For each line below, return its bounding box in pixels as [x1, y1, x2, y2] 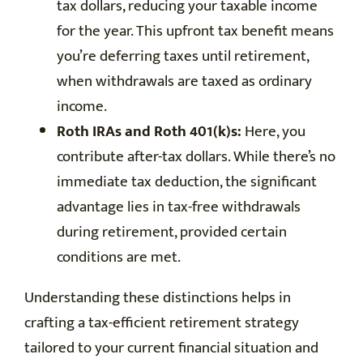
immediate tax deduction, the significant [57, 169, 317, 195]
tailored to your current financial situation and [24, 335, 318, 361]
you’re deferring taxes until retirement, [57, 44, 309, 70]
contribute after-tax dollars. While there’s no [57, 144, 335, 170]
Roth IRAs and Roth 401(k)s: [57, 119, 241, 145]
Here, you [241, 119, 305, 145]
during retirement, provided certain [57, 220, 287, 246]
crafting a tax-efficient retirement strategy [24, 310, 299, 336]
